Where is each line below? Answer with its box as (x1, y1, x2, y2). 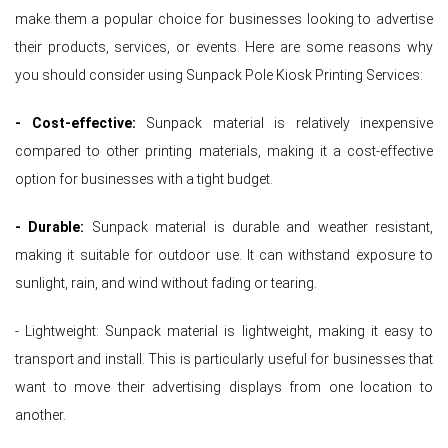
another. (15, 406, 66, 423)
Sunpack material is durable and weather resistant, (84, 218, 433, 235)
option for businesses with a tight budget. (15, 170, 273, 187)
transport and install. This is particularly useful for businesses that (15, 350, 433, 367)
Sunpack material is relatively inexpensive (135, 114, 433, 131)
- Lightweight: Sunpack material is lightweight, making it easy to (15, 322, 433, 339)
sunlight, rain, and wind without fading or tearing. (15, 274, 317, 291)
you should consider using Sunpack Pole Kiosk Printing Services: (15, 66, 423, 83)
